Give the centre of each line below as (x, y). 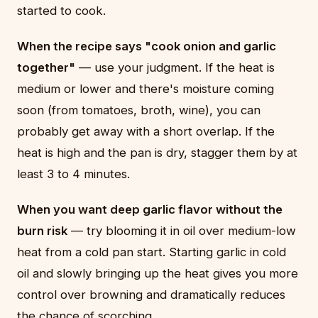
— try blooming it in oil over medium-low (182, 231)
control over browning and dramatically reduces (151, 295)
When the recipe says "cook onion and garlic (147, 46)
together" (46, 68)
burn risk (42, 231)
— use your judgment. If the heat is (175, 68)
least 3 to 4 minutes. (73, 174)
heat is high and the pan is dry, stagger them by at (157, 153)
